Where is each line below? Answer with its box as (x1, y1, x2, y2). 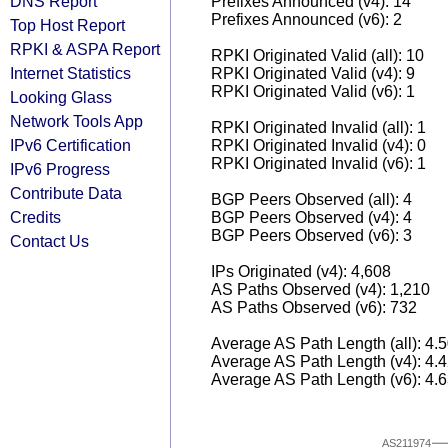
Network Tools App (10, 112, 143, 130)
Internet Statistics (10, 64, 131, 82)
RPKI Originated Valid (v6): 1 (211, 83, 415, 100)
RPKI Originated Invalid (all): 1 (211, 119, 426, 136)
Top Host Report (10, 16, 125, 34)
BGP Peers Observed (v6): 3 (211, 227, 412, 244)
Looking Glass (10, 88, 112, 106)
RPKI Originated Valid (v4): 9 (211, 65, 415, 82)
